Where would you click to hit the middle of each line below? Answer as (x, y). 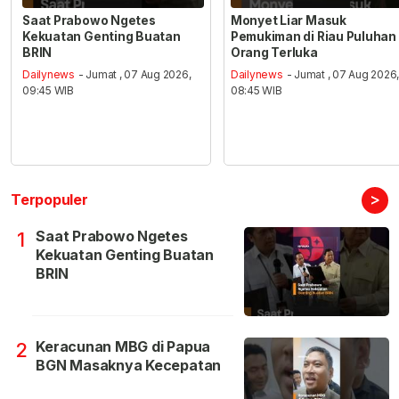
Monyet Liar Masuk (288, 21)
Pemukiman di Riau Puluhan (313, 37)
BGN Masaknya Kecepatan (129, 365)
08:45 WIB (256, 90)
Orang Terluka (274, 53)
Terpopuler (49, 199)
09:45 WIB (49, 90)
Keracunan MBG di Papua (123, 346)
